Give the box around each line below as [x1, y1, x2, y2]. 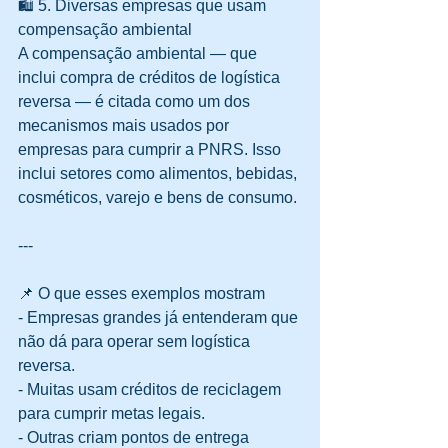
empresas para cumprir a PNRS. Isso [18, 141, 285, 159]
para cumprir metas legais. [18, 405, 213, 423]
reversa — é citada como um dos [18, 93, 254, 111]
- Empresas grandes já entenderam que [18, 309, 302, 327]
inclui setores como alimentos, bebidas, [18, 165, 301, 183]
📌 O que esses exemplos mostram [18, 285, 265, 303]
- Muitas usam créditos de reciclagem [18, 381, 285, 399]
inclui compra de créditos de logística [18, 69, 284, 87]
